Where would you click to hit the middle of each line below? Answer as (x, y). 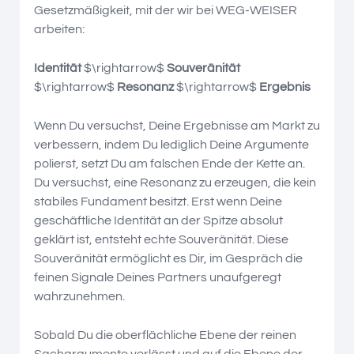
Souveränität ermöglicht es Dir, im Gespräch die (168, 258)
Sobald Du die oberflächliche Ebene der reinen (165, 335)
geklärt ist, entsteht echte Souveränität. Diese (161, 239)
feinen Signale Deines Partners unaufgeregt (158, 277)
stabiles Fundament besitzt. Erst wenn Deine (158, 201)
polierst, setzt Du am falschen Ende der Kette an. (169, 163)
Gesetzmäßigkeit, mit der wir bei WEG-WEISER (166, 10)
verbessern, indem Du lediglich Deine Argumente (171, 144)
